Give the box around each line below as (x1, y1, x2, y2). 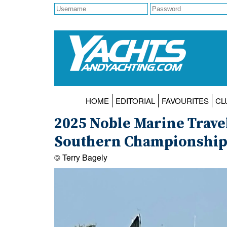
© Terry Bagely (54, 152, 107, 164)
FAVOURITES (161, 95, 209, 106)
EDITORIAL (115, 95, 155, 106)
